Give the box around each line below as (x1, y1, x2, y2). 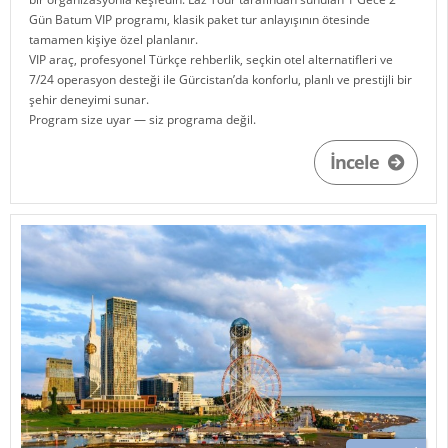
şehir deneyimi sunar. (29, 91, 150, 109)
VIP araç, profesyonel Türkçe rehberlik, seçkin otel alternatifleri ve (29, 51, 394, 69)
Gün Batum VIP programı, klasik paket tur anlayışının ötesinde (29, 11, 371, 29)
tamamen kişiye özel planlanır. (29, 31, 199, 49)
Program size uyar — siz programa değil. (29, 111, 257, 129)
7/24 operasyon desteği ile (29, 71, 180, 89)
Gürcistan (179, 71, 234, 89)
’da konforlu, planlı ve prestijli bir (233, 71, 413, 89)
